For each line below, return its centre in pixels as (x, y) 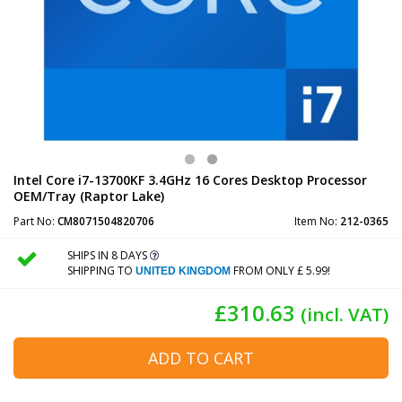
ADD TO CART (201, 358)
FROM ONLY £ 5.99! (280, 270)
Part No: (35, 221)
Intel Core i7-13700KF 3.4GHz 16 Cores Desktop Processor (190, 179)
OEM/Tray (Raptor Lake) (89, 196)
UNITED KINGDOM (183, 271)
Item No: (317, 221)
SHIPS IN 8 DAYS (108, 255)
